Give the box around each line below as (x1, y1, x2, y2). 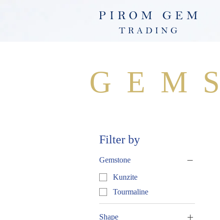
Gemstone (99, 156, 131, 164)
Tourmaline (113, 188, 148, 196)
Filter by (99, 133, 140, 146)
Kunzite (113, 173, 137, 182)
